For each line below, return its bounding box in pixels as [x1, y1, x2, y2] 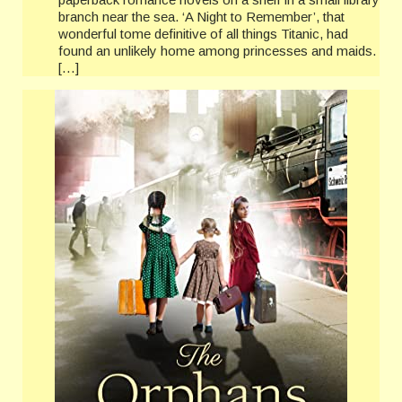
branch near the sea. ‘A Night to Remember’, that [58, 9, 345, 25]
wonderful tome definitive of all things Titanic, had [58, 26, 348, 42]
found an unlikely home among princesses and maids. [58, 43, 376, 59]
